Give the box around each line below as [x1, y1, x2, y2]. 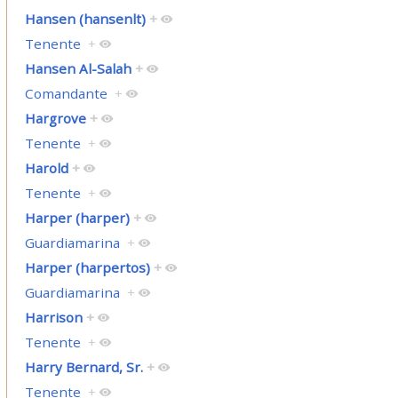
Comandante [24, 84, 107, 103]
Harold [24, 159, 68, 178]
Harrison [24, 308, 83, 327]
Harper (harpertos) [24, 259, 150, 277]
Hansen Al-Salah [24, 60, 131, 78]
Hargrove [24, 109, 86, 128]
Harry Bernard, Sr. [24, 358, 143, 377]
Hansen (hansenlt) [24, 10, 146, 28]
